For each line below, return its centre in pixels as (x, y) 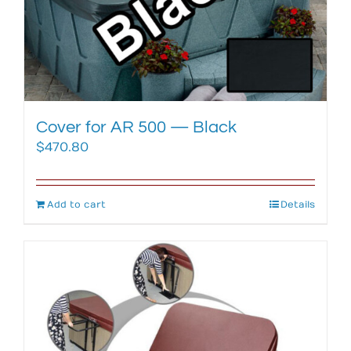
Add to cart (76, 205)
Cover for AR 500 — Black (136, 128)
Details (298, 205)
